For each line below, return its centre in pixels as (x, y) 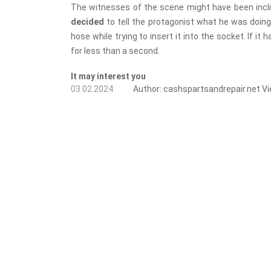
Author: (147, 89)
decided (89, 22)
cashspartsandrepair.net (212, 89)
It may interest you (108, 77)
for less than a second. (115, 51)
